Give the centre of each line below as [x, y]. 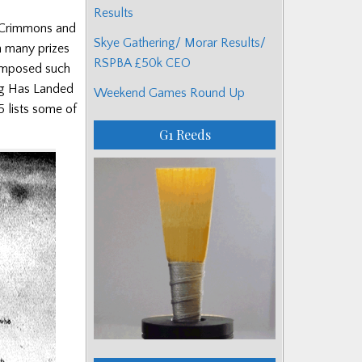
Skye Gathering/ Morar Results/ [180, 42]
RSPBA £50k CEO [142, 63]
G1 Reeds [185, 134]
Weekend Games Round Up [169, 93]
